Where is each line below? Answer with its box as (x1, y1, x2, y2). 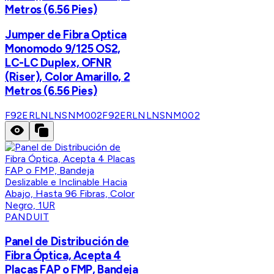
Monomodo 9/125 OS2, (5, 42, 120, 56)
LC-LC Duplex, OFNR (5, 56, 112, 70)
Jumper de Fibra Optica (5, 28, 127, 42)
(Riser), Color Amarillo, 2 (5, 70, 130, 84)
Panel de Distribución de (5, 234, 130, 248)
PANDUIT (5, 211, 50, 223)
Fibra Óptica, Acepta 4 (5, 248, 121, 262)
